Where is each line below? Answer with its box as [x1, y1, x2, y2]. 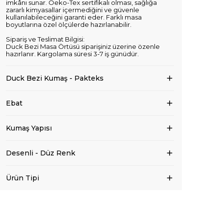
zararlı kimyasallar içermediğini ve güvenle [6, 6, 139, 14]
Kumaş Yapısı [6, 124, 52, 133]
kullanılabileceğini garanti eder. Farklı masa [6, 13, 142, 22]
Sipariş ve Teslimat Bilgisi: [6, 35, 85, 44]
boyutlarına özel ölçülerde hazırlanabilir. [6, 21, 131, 29]
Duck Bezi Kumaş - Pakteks [6, 74, 104, 83]
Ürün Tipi [6, 174, 39, 183]
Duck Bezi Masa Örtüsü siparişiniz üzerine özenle [6, 43, 160, 51]
